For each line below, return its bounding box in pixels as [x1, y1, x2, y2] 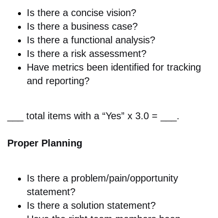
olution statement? [76, 200, 156, 211]
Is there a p [27, 173, 76, 184]
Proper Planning [7, 138, 82, 149]
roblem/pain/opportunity [76, 173, 178, 184]
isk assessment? [74, 48, 146, 59]
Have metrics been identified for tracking [27, 62, 201, 73]
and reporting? [27, 75, 90, 87]
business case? [71, 21, 138, 32]
